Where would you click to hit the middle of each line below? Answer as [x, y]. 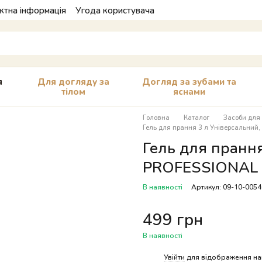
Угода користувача [115, 10]
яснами [189, 91]
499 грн [173, 219]
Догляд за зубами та [189, 81]
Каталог [196, 117]
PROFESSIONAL [201, 167]
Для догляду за [74, 81]
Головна [156, 117]
